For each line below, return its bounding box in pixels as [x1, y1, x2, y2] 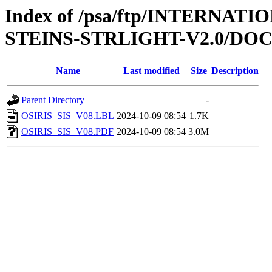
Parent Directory [21, 95, 84, 106]
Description [211, 66, 259, 76]
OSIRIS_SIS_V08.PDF [21, 126, 114, 137]
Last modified [123, 66, 180, 76]
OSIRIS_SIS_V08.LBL [21, 110, 114, 121]
